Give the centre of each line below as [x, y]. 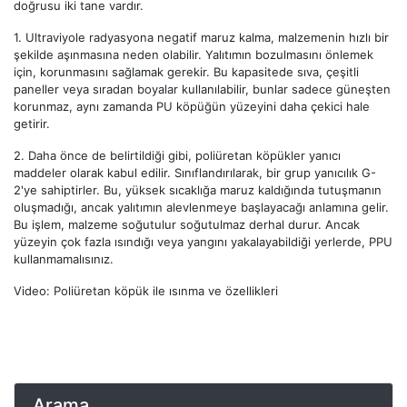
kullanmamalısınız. [64, 258]
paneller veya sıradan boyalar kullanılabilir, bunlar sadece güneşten [202, 89]
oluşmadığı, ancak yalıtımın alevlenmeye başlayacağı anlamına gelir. [201, 207]
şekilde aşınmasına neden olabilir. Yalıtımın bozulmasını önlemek [194, 54]
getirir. [32, 123]
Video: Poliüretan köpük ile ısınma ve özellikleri [146, 290]
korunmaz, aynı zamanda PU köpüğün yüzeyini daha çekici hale [192, 106]
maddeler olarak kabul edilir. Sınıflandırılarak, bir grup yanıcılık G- [195, 172]
